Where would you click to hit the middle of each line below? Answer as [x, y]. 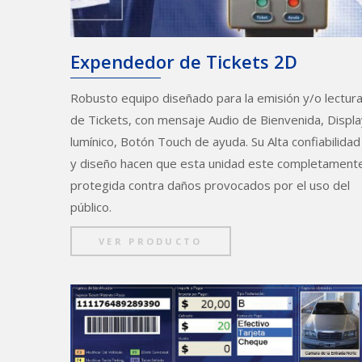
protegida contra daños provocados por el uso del [210, 185]
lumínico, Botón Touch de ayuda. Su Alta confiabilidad [215, 142]
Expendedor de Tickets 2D [184, 61]
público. [91, 207]
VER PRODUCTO [151, 242]
